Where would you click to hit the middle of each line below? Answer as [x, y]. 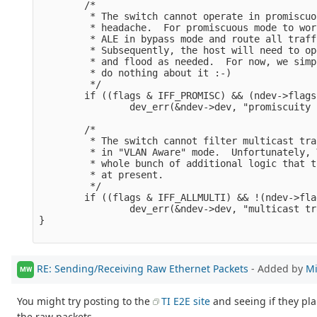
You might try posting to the [85, 301]
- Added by [277, 268]
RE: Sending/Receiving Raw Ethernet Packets [143, 268]
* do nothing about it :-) [136, 73]
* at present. [102, 174]
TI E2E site [186, 301]
